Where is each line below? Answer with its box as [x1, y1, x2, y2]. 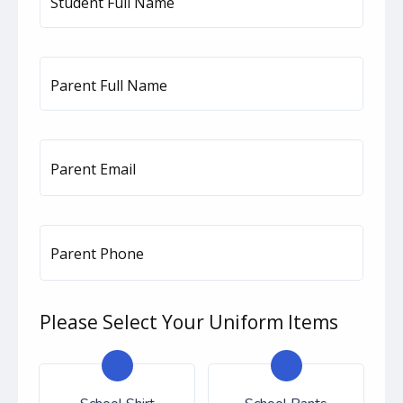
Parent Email [50, 158, 136, 179]
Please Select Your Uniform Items [40, 309, 338, 336]
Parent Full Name [50, 76, 167, 96]
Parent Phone [50, 244, 144, 264]
